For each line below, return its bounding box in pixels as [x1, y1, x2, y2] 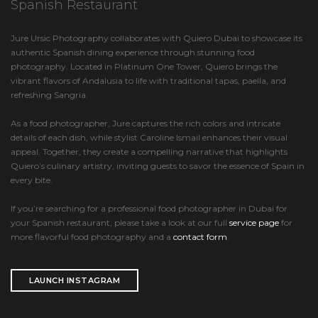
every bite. [11, 175, 53, 185]
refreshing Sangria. [11, 89, 88, 100]
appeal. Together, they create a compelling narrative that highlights [11, 146, 287, 157]
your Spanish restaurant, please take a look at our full [11, 217, 229, 228]
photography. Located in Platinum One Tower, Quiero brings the [11, 61, 278, 72]
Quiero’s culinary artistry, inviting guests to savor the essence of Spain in [11, 160, 305, 171]
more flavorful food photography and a [11, 231, 173, 242]
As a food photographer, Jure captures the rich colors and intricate [11, 118, 280, 128]
